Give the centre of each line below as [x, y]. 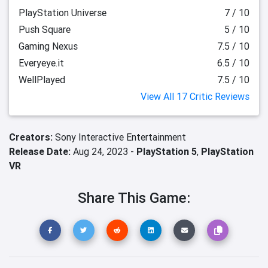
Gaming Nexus [48, 46]
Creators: [32, 137]
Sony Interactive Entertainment [121, 137]
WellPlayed [42, 80]
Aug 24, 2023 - [103, 151]
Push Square [45, 29]
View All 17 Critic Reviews [195, 96]
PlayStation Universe [63, 13]
